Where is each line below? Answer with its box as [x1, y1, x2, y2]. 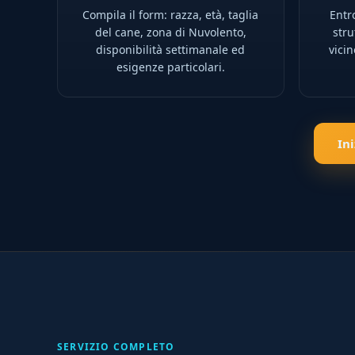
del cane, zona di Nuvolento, [94, 25, 246, 40]
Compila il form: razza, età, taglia [82, 7, 259, 22]
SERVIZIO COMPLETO [57, 340, 175, 353]
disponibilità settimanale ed [96, 42, 246, 57]
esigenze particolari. [116, 59, 225, 74]
